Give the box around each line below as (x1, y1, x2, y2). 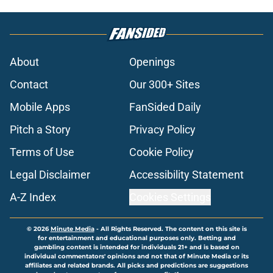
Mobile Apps (10, 101, 70, 114)
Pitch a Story (10, 123, 71, 136)
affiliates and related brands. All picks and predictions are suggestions (25, 261, 248, 270)
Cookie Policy (129, 146, 194, 159)
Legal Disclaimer (10, 168, 90, 182)
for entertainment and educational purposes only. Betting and (37, 234, 236, 243)
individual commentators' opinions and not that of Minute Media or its (24, 252, 249, 261)
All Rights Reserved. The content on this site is (100, 225, 247, 233)
